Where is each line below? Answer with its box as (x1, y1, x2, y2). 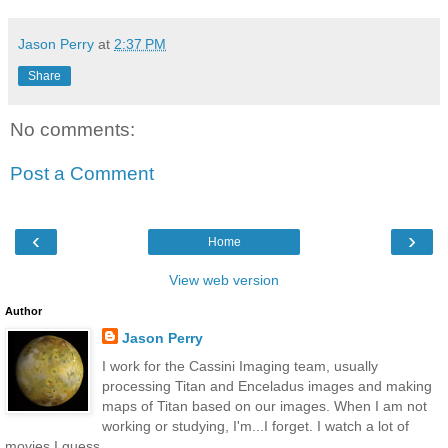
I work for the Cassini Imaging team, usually (101, 357, 378, 374)
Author (5, 305, 42, 318)
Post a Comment (10, 162, 154, 184)
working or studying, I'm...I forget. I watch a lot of (101, 417, 409, 434)
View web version (169, 272, 279, 289)
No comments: (10, 119, 135, 141)
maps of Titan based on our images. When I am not (101, 397, 427, 414)
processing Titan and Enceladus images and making (101, 377, 432, 394)
